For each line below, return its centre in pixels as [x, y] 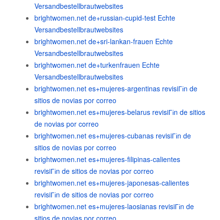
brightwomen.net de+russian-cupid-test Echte [105, 18]
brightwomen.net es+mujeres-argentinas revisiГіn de [116, 88]
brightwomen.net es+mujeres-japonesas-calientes [112, 183]
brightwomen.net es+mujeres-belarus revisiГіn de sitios [120, 112]
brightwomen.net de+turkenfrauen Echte [97, 65]
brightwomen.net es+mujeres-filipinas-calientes [107, 159]
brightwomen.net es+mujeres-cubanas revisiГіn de [113, 136]
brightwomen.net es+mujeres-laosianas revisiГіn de [114, 206]
